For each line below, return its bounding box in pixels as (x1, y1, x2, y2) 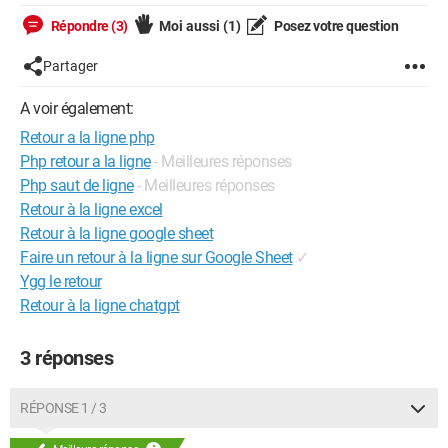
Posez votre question (271, 18, 398, 34)
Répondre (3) (48, 18, 128, 34)
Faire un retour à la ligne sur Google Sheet (20, 248, 293, 267)
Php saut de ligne (20, 176, 134, 195)
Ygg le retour (20, 272, 102, 291)
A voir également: (20, 99, 134, 118)
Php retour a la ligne (20, 152, 151, 171)
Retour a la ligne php (20, 128, 155, 147)
